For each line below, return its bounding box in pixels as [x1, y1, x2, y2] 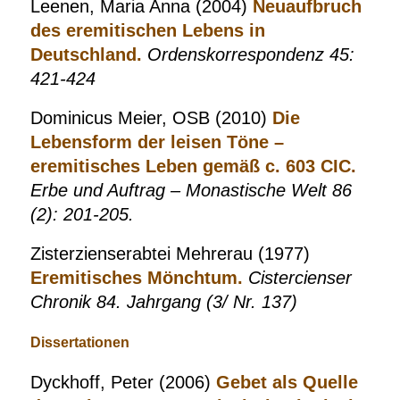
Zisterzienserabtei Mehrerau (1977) [29, 244, 310, 263]
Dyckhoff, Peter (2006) [29, 372, 216, 392]
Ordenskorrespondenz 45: [146, 45, 354, 64]
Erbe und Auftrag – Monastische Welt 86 [29, 180, 352, 200]
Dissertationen [29, 335, 129, 350]
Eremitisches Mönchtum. [29, 268, 243, 287]
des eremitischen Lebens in [29, 21, 265, 40]
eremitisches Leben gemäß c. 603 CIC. [29, 156, 356, 176]
